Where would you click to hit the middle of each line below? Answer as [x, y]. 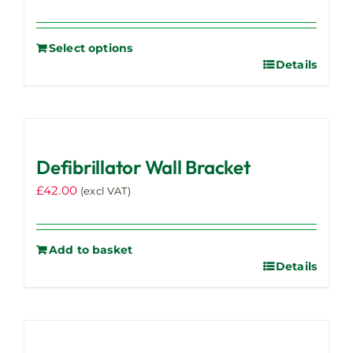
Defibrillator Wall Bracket [143, 167]
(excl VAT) [106, 191]
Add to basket [91, 249]
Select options [91, 48]
